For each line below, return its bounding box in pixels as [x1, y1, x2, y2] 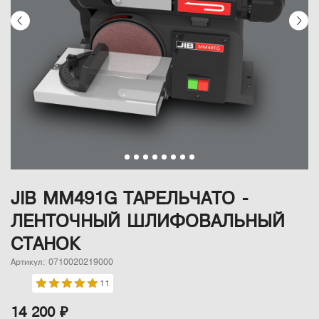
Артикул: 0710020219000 [11, 258, 113, 267]
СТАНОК [11, 234, 80, 254]
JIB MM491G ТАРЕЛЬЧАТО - [11, 189, 249, 209]
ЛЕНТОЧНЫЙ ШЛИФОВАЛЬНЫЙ [11, 211, 285, 231]
